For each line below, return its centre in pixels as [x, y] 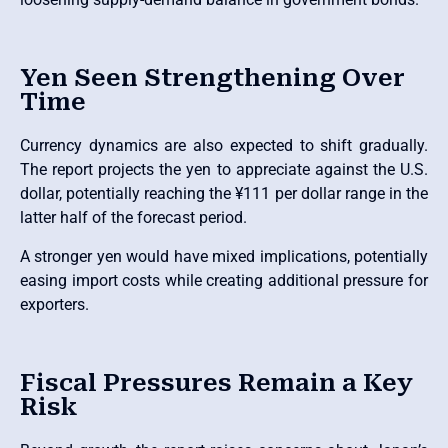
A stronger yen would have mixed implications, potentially [224, 256]
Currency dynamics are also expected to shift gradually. [224, 146]
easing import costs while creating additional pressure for [224, 280]
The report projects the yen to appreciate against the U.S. [224, 170]
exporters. [54, 304]
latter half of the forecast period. [133, 218]
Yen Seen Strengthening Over [212, 78]
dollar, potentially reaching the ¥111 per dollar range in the [224, 194]
